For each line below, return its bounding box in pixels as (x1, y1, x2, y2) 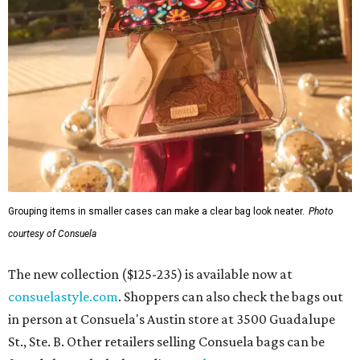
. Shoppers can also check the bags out (118, 288, 343, 305)
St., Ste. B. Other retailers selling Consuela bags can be (8, 333, 325, 350)
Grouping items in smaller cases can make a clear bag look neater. (8, 206, 305, 218)
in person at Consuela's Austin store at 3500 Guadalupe (8, 311, 335, 328)
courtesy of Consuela (8, 228, 96, 240)
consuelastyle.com (8, 288, 118, 305)
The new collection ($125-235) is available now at (8, 266, 292, 283)
